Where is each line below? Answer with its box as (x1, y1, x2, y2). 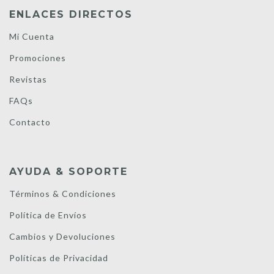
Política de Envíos (9, 209, 87, 220)
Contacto (9, 116, 51, 127)
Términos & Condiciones (9, 188, 116, 199)
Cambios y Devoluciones (9, 231, 116, 242)
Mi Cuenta (9, 31, 54, 42)
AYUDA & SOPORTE (9, 165, 128, 177)
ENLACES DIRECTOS (9, 8, 133, 20)
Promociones (9, 52, 66, 63)
